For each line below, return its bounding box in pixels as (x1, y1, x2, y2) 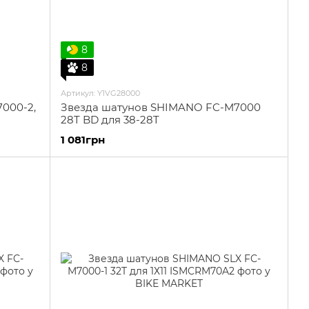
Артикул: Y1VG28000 (61, 88, 140, 98)
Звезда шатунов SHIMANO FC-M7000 (61, 101, 261, 114)
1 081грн (61, 133, 105, 146)
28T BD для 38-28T (61, 113, 159, 126)
